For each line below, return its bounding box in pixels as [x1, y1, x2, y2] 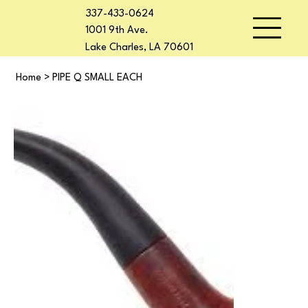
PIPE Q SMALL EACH [52, 73, 142, 84]
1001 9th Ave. [85, 25, 148, 36]
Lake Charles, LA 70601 [85, 42, 193, 53]
